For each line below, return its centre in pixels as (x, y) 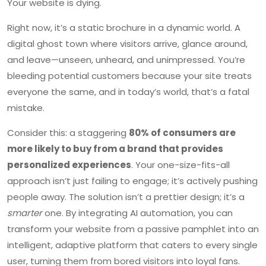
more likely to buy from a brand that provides (115, 148)
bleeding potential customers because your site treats (129, 75)
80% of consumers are (182, 132)
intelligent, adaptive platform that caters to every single (132, 245)
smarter (25, 213)
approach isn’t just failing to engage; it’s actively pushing (132, 180)
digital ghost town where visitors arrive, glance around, (127, 43)
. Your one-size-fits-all (180, 164)
